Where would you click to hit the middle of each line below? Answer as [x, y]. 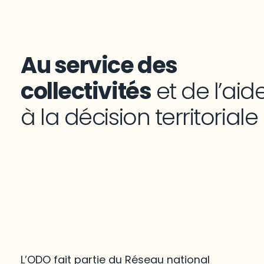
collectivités [86, 91]
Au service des [99, 65]
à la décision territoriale [139, 117]
